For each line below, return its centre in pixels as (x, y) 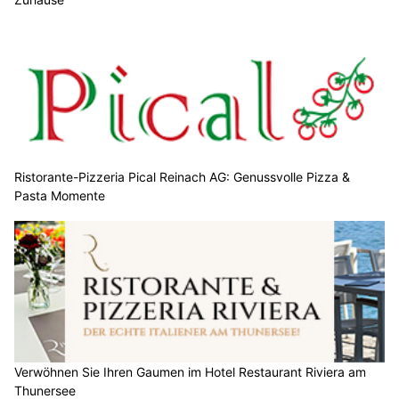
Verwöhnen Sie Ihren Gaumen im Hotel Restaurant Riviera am (190, 371)
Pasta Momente (60, 195)
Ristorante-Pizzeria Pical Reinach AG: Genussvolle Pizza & (182, 176)
